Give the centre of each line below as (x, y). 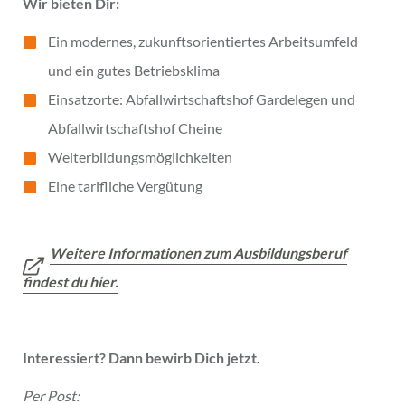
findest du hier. (71, 281)
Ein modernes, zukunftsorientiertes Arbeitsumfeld (203, 41)
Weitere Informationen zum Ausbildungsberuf (198, 252)
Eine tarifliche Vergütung (125, 185)
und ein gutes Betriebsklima (134, 70)
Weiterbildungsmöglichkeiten (140, 156)
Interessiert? (64, 357)
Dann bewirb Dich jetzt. (184, 357)
